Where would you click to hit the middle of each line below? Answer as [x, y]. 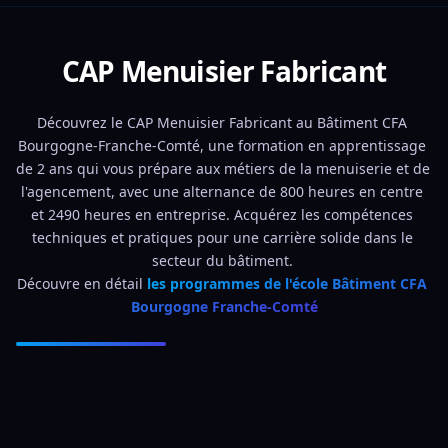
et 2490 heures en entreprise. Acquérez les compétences [222, 214]
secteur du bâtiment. [224, 260]
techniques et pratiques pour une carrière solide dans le [222, 237]
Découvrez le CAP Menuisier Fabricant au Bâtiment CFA [222, 122]
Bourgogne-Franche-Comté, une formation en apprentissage [222, 145]
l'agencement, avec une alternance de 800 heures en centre [222, 191]
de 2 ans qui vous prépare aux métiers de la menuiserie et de [223, 168]
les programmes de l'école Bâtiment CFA [287, 283]
